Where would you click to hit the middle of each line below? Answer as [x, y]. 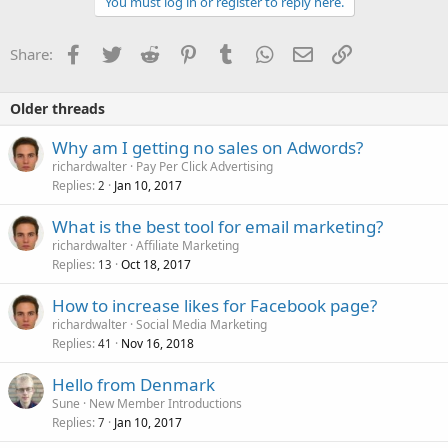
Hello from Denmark [133, 385]
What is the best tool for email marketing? [217, 227]
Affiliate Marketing [187, 246]
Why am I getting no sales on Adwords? [207, 148]
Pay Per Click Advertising [204, 167]
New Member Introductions [165, 404]
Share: [31, 54]
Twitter [144, 52]
